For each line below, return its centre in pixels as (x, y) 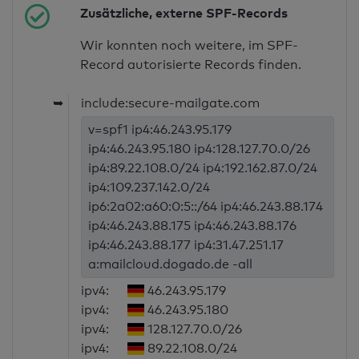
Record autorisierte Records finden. (191, 65)
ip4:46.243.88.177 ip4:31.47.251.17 (186, 245)
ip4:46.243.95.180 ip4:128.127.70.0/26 (200, 149)
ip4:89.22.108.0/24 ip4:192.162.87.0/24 (203, 168)
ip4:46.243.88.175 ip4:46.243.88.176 (193, 226)
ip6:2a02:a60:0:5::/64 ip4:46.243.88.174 (206, 207)
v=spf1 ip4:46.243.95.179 (160, 130)
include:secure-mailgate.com (171, 103)
